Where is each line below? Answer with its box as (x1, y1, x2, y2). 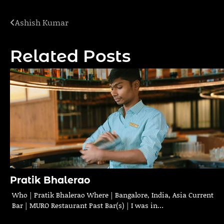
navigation (9, 35, 79, 50)
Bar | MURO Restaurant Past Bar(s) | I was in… (12, 200, 163, 211)
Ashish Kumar (15, 16, 68, 28)
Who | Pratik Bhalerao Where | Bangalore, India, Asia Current (12, 189, 213, 200)
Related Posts (10, 45, 130, 66)
